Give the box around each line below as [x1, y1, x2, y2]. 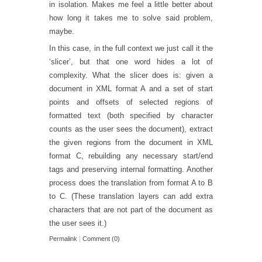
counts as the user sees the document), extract [49, 125, 213, 134]
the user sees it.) [49, 219, 106, 228]
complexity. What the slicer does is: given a [49, 71, 213, 80]
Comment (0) [82, 235, 120, 242]
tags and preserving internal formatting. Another [49, 165, 213, 174]
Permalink [49, 235, 77, 242]
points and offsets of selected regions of [49, 98, 213, 107]
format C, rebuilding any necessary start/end [49, 151, 213, 161]
